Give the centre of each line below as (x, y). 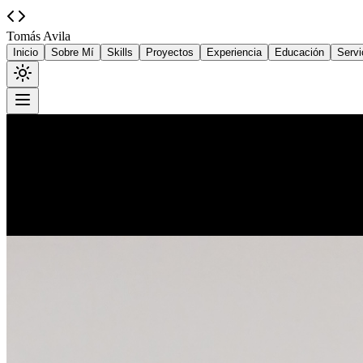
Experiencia (234, 52)
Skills (120, 52)
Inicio (26, 52)
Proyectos (170, 52)
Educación (299, 52)
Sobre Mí (73, 52)
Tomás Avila (38, 36)
